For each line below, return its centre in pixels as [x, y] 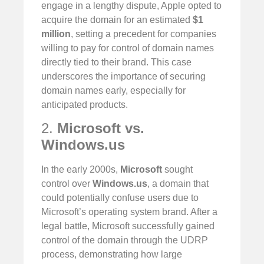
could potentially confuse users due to [120, 197]
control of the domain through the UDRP [125, 240]
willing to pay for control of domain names [128, 48]
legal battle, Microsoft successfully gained [128, 226]
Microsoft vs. [101, 128]
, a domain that [178, 183]
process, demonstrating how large [112, 254]
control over [67, 183]
